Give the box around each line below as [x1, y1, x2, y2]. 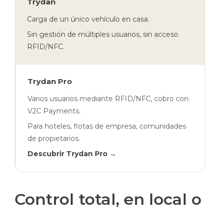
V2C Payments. [27, 106, 81, 115]
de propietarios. [27, 134, 80, 143]
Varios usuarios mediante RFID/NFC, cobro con [27, 94, 189, 103]
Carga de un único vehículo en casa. [27, 14, 149, 24]
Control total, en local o [15, 189, 201, 209]
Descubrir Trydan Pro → [27, 149, 116, 158]
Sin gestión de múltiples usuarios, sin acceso [27, 29, 178, 39]
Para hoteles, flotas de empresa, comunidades [27, 121, 186, 131]
